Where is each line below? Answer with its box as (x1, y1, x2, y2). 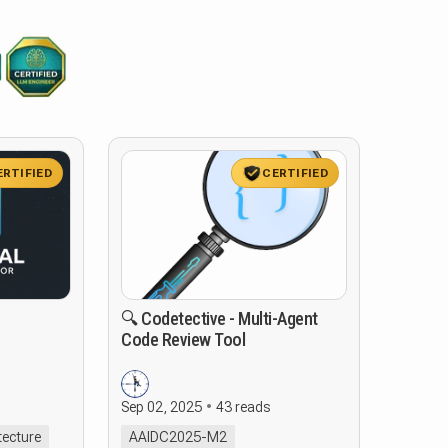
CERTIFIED (262, 165, 328, 180)
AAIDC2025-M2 (129, 429, 227, 445)
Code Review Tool (121, 329, 245, 350)
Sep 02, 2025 (121, 399, 202, 415)
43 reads (216, 399, 270, 415)
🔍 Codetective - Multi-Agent (121, 308, 318, 329)
